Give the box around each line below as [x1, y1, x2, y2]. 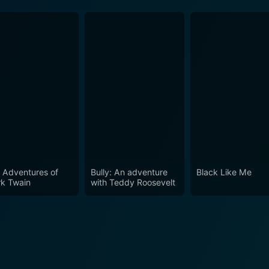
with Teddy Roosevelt [90, 177, 175, 187]
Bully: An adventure [90, 166, 168, 177]
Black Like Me [196, 166, 252, 177]
